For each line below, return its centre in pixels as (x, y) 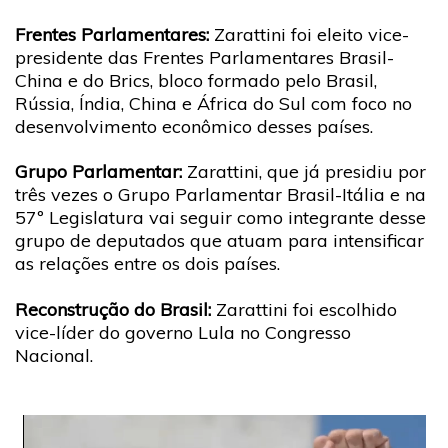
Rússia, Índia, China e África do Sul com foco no (213, 103)
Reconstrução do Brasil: (113, 309)
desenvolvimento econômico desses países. (194, 126)
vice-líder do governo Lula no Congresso (183, 332)
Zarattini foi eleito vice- (311, 34)
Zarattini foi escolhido (304, 309)
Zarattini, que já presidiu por (306, 171)
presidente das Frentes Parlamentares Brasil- (204, 57)
